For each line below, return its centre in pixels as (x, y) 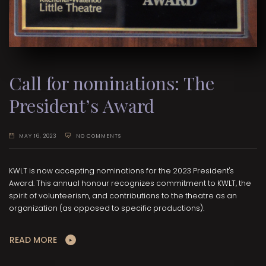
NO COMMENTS (98, 136)
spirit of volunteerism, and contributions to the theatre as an (123, 196)
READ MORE (33, 240)
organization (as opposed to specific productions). (107, 208)
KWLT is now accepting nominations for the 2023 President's (121, 171)
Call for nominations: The (112, 83)
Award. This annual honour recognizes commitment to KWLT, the (130, 183)
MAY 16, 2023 (38, 136)
